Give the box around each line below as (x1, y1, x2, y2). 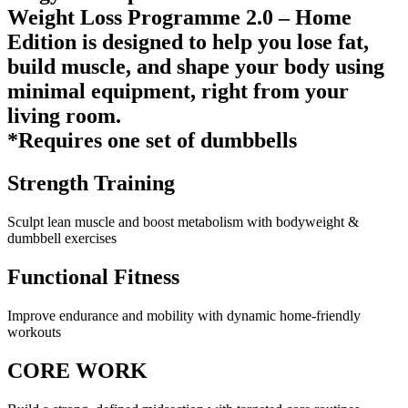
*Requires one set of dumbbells (7, 128, 297, 153)
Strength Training (7, 171, 175, 196)
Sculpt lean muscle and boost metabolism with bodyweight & (7, 214, 359, 230)
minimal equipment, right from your (7, 79, 349, 104)
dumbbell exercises (7, 230, 117, 247)
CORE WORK (7, 358, 148, 382)
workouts (7, 324, 61, 341)
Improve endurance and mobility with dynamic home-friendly (7, 308, 361, 324)
